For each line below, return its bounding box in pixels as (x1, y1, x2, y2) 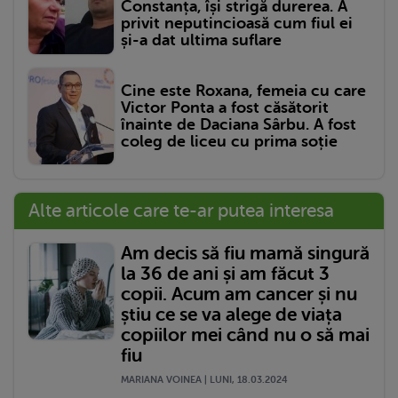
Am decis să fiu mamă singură (121, 243, 370, 265)
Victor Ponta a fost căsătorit (121, 99, 329, 117)
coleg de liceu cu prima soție (121, 132, 338, 151)
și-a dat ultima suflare (121, 30, 282, 49)
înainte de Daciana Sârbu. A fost (121, 115, 356, 134)
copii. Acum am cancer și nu (121, 283, 357, 306)
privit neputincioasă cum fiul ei (121, 13, 353, 32)
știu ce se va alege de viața (121, 304, 342, 326)
